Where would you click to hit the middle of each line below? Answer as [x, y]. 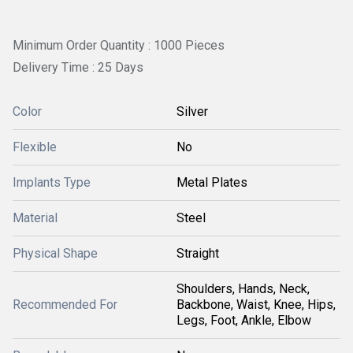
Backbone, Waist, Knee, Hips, [256, 304]
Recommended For [65, 304]
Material [35, 217]
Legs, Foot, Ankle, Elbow [244, 320]
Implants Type [52, 182]
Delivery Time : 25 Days [78, 67]
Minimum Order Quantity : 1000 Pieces [119, 45]
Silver [192, 111]
